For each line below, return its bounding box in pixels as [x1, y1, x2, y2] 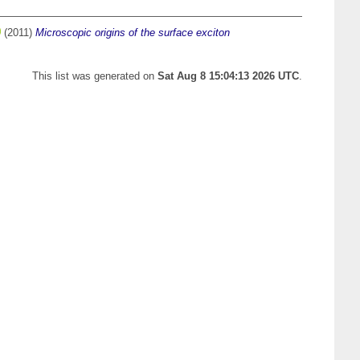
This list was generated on [32, 70, 157, 83]
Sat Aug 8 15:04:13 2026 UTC [157, 70, 299, 83]
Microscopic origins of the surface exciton [35, 27, 230, 39]
